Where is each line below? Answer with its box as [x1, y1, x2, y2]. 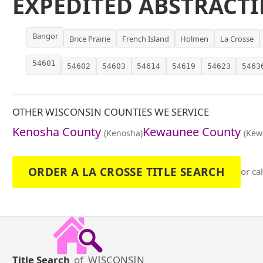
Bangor [32, 30, 58, 41]
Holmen [180, 33, 209, 44]
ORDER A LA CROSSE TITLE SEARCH [28, 164, 225, 180]
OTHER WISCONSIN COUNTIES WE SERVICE [12, 104, 209, 119]
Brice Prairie [69, 33, 111, 44]
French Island [122, 33, 169, 44]
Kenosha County [12, 123, 101, 140]
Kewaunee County [142, 123, 241, 140]
